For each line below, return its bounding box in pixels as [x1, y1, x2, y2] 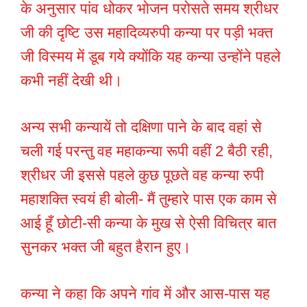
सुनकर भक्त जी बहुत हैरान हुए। [21, 238, 191, 256]
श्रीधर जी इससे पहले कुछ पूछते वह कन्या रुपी [21, 167, 264, 184]
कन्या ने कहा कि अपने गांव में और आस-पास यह [21, 285, 270, 303]
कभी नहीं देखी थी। [21, 72, 123, 90]
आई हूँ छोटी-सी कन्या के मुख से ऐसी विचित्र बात [21, 214, 276, 232]
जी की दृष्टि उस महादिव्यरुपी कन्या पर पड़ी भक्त [21, 24, 273, 42]
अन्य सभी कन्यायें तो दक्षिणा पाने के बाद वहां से [21, 119, 262, 136]
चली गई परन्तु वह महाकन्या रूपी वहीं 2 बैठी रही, [21, 143, 273, 160]
